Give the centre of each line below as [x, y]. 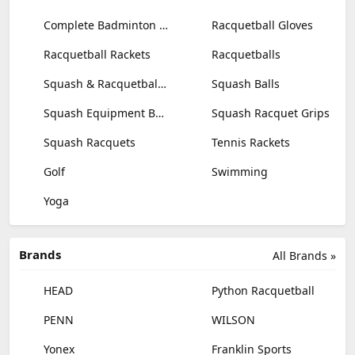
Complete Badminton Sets [100, 25]
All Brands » [304, 255]
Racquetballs [244, 54]
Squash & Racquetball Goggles [99, 83]
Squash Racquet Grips [269, 113]
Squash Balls [244, 83]
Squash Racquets [88, 142]
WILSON [232, 319]
